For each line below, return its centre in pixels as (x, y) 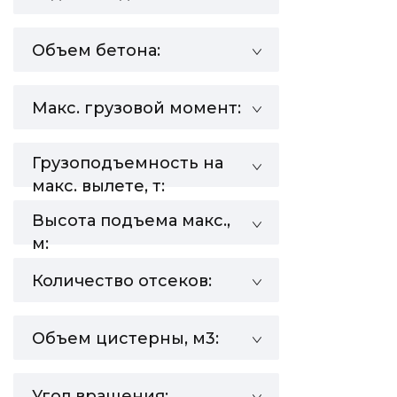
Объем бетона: (96, 51)
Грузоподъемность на (128, 163)
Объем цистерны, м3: (125, 339)
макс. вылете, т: (98, 186)
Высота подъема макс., (131, 221)
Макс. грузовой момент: (136, 108)
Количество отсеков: (122, 281)
